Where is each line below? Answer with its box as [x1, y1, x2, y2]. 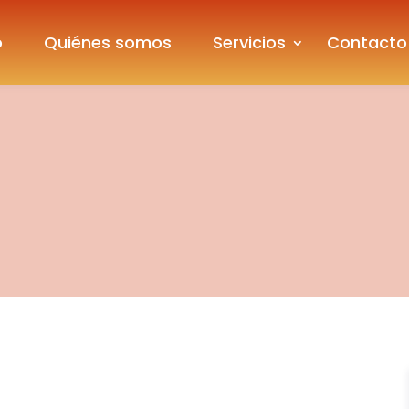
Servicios [212, 31, 286, 55]
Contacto [326, 31, 407, 55]
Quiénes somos [43, 31, 172, 55]
